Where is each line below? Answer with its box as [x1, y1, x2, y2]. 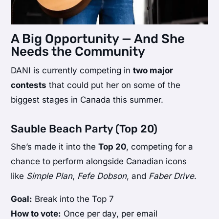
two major [133, 66, 174, 76]
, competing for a [126, 142, 194, 152]
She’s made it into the [11, 142, 99, 152]
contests [11, 80, 47, 90]
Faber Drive [149, 171, 195, 181]
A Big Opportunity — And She [11, 31, 185, 47]
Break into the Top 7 [32, 194, 114, 204]
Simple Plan [26, 171, 73, 181]
